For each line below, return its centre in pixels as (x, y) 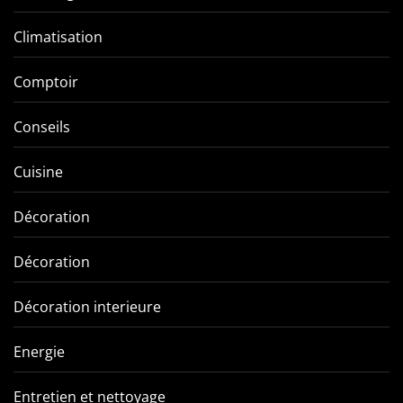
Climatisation (58, 36)
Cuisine (38, 171)
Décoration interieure (87, 306)
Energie (39, 351)
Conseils (42, 126)
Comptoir (46, 81)
